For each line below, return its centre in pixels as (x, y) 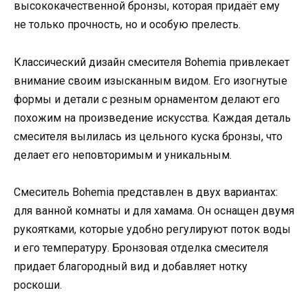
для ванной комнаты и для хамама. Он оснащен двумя (154, 210)
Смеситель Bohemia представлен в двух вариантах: (146, 192)
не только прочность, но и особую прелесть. (127, 25)
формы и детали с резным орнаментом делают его (147, 99)
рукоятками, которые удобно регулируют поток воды (152, 229)
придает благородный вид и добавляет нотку (131, 266)
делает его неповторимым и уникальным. (123, 155)
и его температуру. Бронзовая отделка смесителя (141, 247)
